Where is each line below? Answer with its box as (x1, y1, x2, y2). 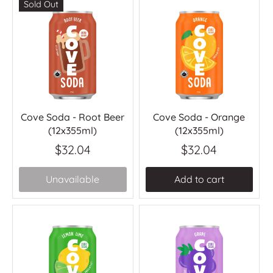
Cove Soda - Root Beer (21, 110, 125, 123)
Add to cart (174, 172, 224, 185)
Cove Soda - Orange (153, 110, 246, 123)
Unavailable (46, 172, 100, 185)
